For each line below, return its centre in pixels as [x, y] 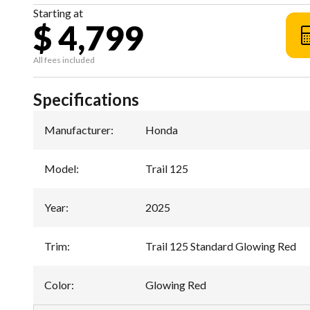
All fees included [64, 60]
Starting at [58, 13]
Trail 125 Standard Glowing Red [221, 246]
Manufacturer [77, 130]
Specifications [86, 100]
